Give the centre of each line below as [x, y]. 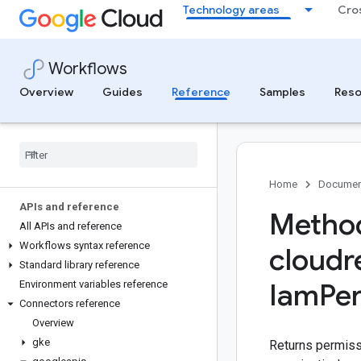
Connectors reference [70, 303]
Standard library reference [79, 265]
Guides [122, 92]
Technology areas [231, 10]
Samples [282, 92]
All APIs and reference [71, 226]
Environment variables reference [93, 284]
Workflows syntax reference [85, 245]
